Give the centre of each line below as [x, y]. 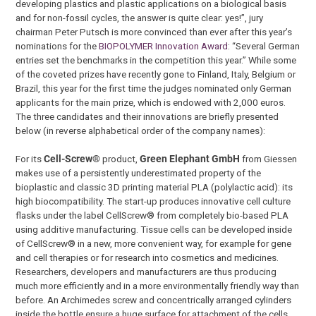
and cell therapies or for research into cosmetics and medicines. [147, 257]
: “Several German [264, 45]
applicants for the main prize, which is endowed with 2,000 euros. [151, 102]
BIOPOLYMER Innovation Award [164, 45]
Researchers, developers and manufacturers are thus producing [146, 271]
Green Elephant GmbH [190, 158]
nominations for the [57, 45]
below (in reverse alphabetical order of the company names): [141, 130]
